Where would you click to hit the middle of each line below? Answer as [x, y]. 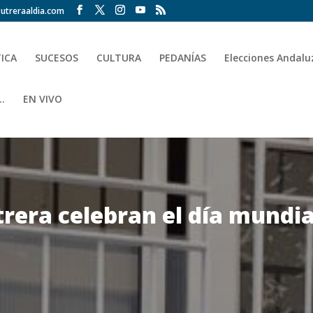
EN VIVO [43, 99]
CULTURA [119, 58]
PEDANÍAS [183, 58]
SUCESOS [57, 58]
